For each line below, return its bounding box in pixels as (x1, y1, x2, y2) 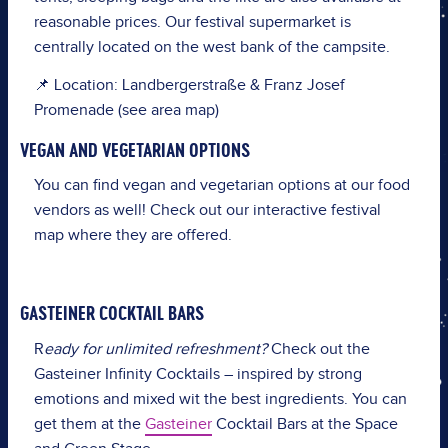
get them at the (33, 414, 141, 434)
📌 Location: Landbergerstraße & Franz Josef (33, 75, 345, 95)
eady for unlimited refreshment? (43, 339, 267, 359)
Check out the (266, 339, 370, 359)
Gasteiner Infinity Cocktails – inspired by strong (33, 364, 362, 384)
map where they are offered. (33, 226, 232, 246)
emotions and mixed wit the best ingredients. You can (33, 389, 407, 409)
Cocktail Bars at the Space (211, 414, 398, 434)
